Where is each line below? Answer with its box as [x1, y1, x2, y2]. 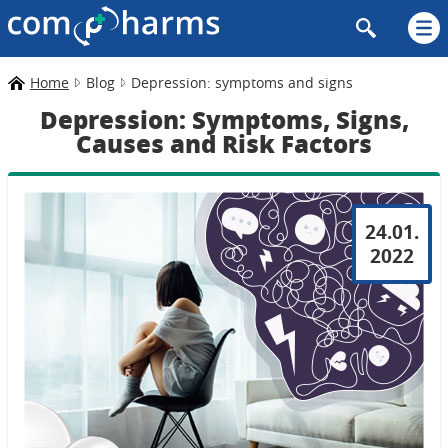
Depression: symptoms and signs [131, 72, 353, 92]
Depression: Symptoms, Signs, [39, 101, 409, 137]
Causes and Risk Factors [76, 125, 372, 161]
